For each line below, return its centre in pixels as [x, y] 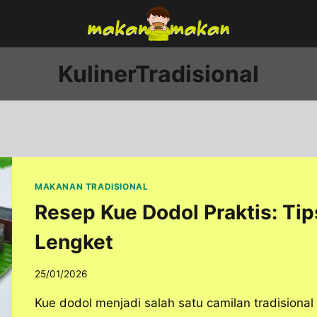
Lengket [74, 242]
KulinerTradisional [158, 74]
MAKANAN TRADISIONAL [92, 186]
